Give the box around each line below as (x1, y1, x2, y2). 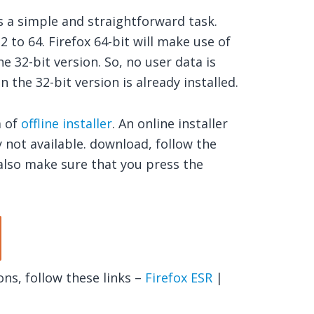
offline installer (20, 115, 112, 132)
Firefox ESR (144, 269, 212, 286)
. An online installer (111, 115, 228, 132)
